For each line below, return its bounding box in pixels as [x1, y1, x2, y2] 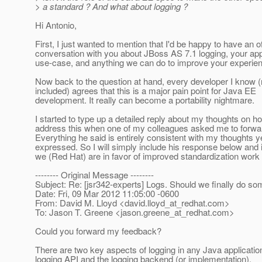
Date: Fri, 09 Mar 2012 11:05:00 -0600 [35, 187, 179, 200]
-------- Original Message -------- [35, 168, 154, 181]
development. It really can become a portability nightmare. [35, 94, 254, 106]
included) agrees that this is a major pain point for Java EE [35, 84, 256, 97]
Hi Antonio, [35, 19, 77, 32]
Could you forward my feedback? [35, 225, 161, 237]
